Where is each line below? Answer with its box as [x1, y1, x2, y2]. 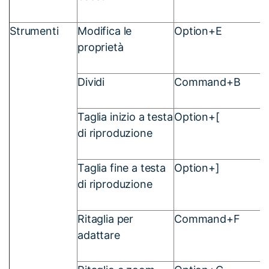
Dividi [77, 75, 105, 88]
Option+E [174, 24, 222, 37]
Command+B [174, 75, 241, 88]
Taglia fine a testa [77, 161, 166, 174]
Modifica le [77, 24, 132, 37]
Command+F [174, 212, 240, 225]
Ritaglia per [77, 212, 134, 225]
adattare [77, 228, 120, 241]
